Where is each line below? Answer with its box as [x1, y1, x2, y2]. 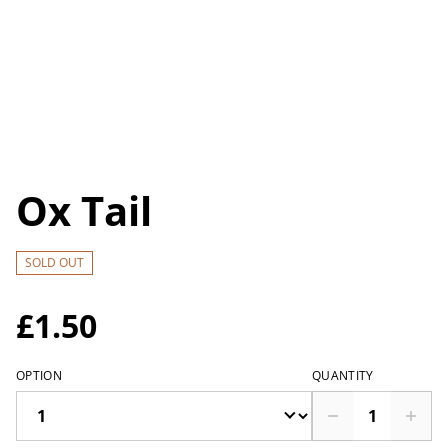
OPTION [16, 367, 62, 385]
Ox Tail [16, 183, 152, 239]
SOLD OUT [25, 254, 84, 272]
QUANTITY [312, 367, 374, 385]
